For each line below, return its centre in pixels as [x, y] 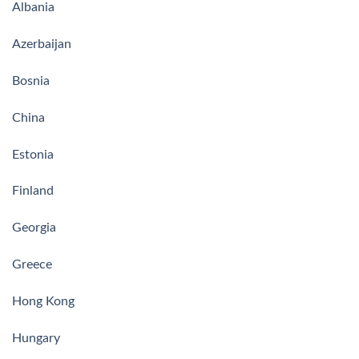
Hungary [36, 338]
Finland [33, 191]
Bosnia [31, 81]
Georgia [34, 228]
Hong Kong [43, 301]
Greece [32, 264]
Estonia [33, 154]
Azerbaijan [42, 44]
